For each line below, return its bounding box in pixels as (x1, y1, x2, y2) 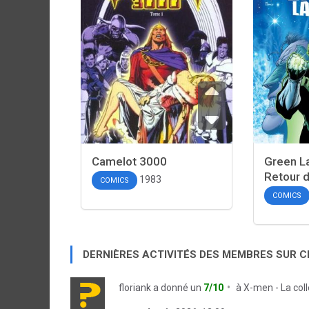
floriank (119, 282, 151, 293)
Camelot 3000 (92, 154, 167, 168)
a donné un (151, 282, 203, 293)
